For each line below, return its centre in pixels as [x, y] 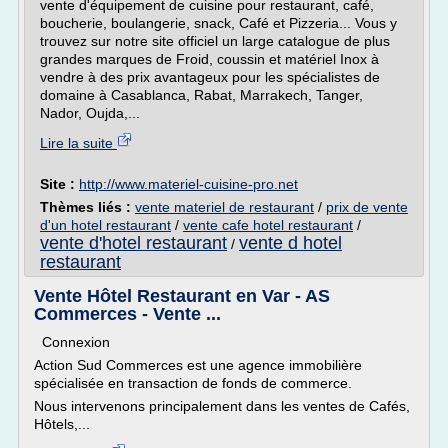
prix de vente [367, 207]
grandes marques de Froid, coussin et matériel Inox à [209, 59]
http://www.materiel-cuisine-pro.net [188, 184]
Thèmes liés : [87, 207]
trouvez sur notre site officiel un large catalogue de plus [215, 41]
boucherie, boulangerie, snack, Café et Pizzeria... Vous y [218, 23]
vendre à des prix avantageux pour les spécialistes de [210, 77]
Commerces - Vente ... [127, 314]
